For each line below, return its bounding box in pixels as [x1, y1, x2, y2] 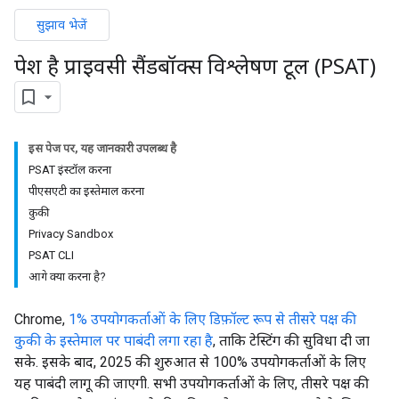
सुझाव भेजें [37, 16, 87, 33]
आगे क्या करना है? [28, 269, 106, 283]
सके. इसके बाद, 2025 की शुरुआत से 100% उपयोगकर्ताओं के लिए [14, 353, 366, 370]
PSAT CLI [28, 248, 74, 262]
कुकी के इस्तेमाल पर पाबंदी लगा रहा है [14, 331, 213, 349]
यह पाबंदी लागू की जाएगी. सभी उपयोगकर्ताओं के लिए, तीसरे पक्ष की [14, 374, 369, 392]
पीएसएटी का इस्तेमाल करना [28, 183, 144, 198]
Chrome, [14, 310, 69, 328]
